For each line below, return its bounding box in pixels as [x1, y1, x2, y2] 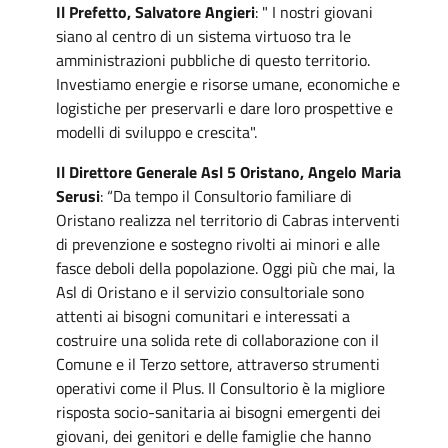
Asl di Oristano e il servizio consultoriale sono [56, 279, 364, 304]
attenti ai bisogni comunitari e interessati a [56, 303, 350, 328]
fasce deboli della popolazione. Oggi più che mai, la [56, 255, 395, 280]
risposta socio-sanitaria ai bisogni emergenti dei [56, 399, 381, 424]
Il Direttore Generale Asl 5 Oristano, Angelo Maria [56, 159, 401, 184]
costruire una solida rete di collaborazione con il [56, 327, 379, 352]
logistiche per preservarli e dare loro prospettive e [56, 95, 393, 120]
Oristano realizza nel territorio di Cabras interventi [56, 207, 400, 232]
